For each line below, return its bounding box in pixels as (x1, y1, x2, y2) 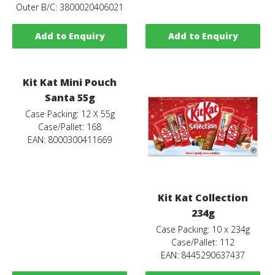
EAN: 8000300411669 (28, 134, 112, 146)
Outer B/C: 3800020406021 (16, 1, 124, 14)
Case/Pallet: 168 (38, 121, 102, 133)
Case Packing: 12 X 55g (25, 108, 115, 120)
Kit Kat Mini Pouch (23, 76, 117, 90)
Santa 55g (44, 91, 95, 105)
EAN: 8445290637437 (161, 249, 246, 261)
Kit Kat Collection (158, 190, 249, 204)
